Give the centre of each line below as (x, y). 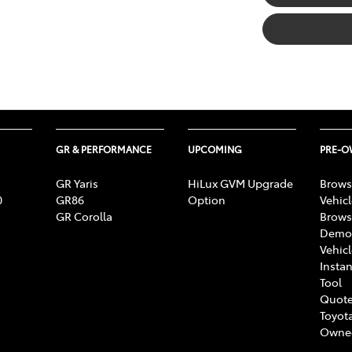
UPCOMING (215, 149)
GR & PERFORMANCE (104, 149)
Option (207, 199)
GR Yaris (77, 183)
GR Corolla (84, 216)
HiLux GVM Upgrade (240, 183)
